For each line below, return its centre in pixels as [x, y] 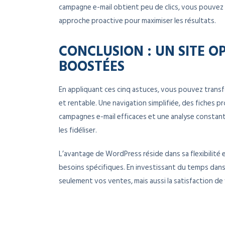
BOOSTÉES [92, 66]
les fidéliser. [78, 131]
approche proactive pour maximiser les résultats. [137, 21]
